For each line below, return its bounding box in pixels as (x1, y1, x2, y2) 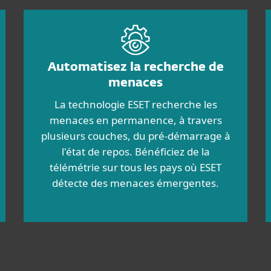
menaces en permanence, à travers (49, 113, 222, 127)
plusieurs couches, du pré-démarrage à (41, 129, 230, 143)
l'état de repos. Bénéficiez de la (61, 145, 210, 158)
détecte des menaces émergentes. (52, 176, 219, 190)
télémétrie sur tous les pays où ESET (50, 160, 221, 174)
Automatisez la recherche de (47, 61, 224, 73)
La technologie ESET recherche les (54, 97, 217, 111)
